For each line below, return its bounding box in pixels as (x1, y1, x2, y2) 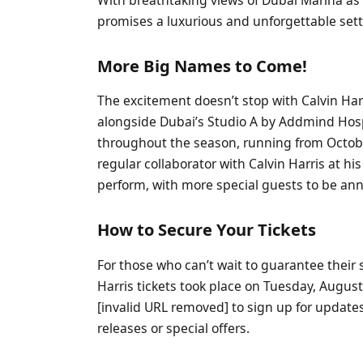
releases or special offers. (97, 318, 250, 337)
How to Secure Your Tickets (97, 218, 317, 241)
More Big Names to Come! (97, 54, 308, 78)
